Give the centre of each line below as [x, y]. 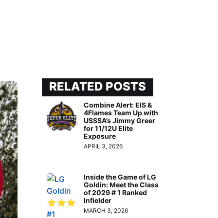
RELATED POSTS [98, 87]
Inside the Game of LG [120, 177]
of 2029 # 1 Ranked [116, 192]
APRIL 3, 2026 [103, 146]
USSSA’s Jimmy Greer [120, 121]
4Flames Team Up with [121, 113]
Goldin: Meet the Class [121, 184]
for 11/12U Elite [109, 128]
